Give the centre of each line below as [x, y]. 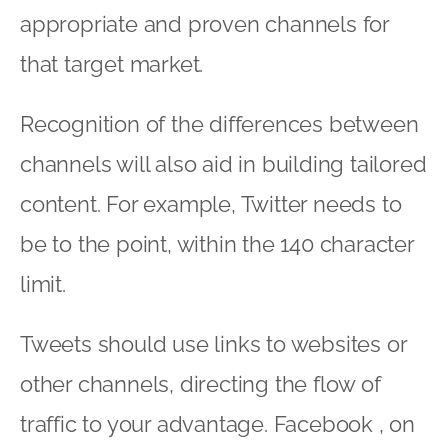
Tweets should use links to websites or [213, 343]
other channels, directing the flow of [200, 383]
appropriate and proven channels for [204, 23]
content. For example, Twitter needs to [211, 203]
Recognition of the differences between [219, 123]
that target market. [112, 63]
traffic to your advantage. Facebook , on [217, 423]
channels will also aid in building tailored [223, 163]
